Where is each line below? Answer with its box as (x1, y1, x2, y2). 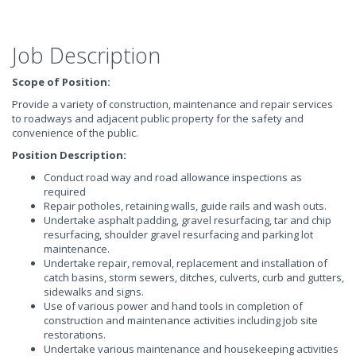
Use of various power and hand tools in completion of (44, 299, 303, 313)
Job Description (12, 41, 161, 70)
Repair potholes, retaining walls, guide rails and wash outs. (44, 199, 327, 213)
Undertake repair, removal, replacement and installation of (44, 256, 327, 270)
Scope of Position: (12, 75, 110, 89)
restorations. (44, 327, 106, 342)
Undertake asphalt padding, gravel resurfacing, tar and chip (44, 213, 331, 227)
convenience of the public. (12, 126, 138, 140)
